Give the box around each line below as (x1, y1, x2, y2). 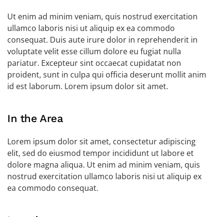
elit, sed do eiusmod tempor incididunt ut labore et (7, 148, 194, 158)
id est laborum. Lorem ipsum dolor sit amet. (7, 81, 168, 92)
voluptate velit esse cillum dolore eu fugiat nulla (7, 46, 181, 57)
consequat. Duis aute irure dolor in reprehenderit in (7, 34, 198, 45)
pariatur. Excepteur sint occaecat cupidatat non (7, 58, 181, 68)
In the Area (7, 112, 63, 124)
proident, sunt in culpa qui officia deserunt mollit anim (7, 69, 206, 80)
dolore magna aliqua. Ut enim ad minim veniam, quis (7, 159, 200, 170)
